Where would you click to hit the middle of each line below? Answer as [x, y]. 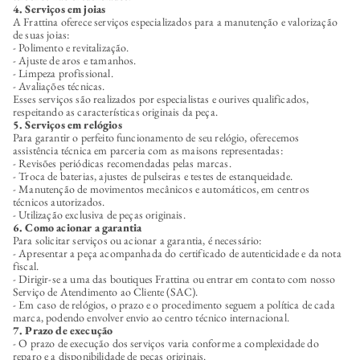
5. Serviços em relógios [67, 124]
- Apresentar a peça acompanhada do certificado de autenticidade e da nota [177, 253]
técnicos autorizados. [59, 201]
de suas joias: [41, 34]
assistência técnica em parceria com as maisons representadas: [148, 150]
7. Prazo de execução [63, 330]
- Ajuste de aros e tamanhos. [75, 60]
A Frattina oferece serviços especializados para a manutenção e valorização [175, 21]
